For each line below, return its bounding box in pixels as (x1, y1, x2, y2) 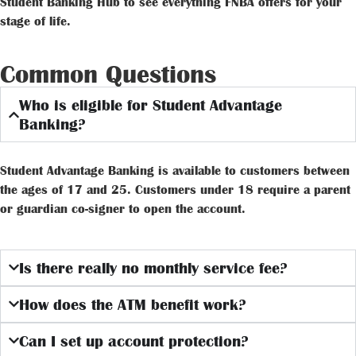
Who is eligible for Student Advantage (19, 97, 283, 114)
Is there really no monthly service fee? (19, 259, 288, 276)
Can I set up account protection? (19, 332, 250, 349)
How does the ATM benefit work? (19, 296, 247, 312)
